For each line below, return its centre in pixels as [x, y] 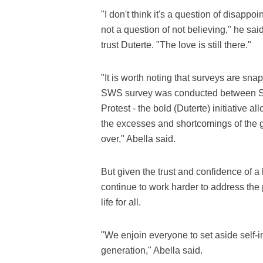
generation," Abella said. [152, 250]
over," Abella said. [138, 139]
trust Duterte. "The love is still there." [176, 45]
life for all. [121, 202]
